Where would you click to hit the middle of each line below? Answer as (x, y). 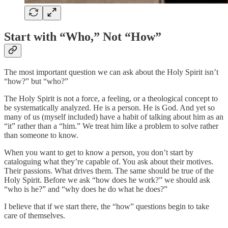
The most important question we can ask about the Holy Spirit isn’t (111, 72)
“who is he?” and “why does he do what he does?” (86, 189)
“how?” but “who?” (36, 81)
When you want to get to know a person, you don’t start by (99, 153)
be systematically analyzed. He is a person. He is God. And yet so (109, 108)
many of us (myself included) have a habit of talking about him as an (114, 117)
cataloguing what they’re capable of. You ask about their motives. (109, 162)
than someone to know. (41, 135)
